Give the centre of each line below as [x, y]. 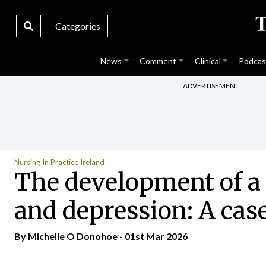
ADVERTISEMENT [211, 85]
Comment [158, 61]
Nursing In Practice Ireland [59, 162]
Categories [77, 26]
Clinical [208, 61]
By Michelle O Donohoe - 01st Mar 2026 [101, 236]
